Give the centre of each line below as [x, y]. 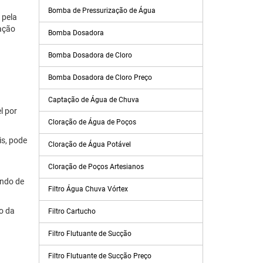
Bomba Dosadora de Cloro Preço [100, 77]
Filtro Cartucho [72, 211]
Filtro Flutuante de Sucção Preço [100, 256]
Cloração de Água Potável [90, 144]
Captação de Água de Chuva [94, 100]
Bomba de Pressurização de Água [102, 11]
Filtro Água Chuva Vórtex [88, 189]
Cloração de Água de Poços [92, 122]
